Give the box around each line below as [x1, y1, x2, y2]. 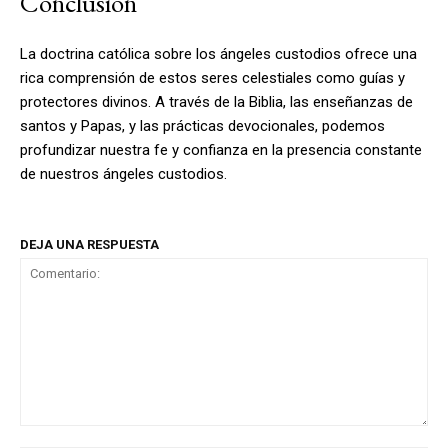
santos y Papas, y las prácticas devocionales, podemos [20, 116, 385, 135]
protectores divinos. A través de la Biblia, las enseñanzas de [20, 92, 413, 111]
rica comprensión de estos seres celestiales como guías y [20, 68, 405, 87]
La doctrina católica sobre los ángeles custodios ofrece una [20, 44, 417, 63]
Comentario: [19, 426, 98, 444]
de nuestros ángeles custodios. [20, 164, 227, 183]
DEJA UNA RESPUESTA [20, 236, 159, 252]
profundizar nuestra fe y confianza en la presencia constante [20, 140, 422, 159]
